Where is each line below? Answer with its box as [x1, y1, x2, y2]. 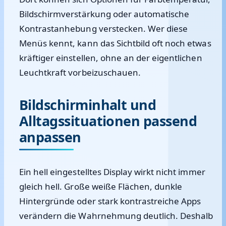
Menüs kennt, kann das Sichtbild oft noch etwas [19, 37, 211, 49]
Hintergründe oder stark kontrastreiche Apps [19, 195, 201, 207]
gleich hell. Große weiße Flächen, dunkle [19, 181, 183, 192]
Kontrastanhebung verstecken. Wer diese [19, 23, 188, 34]
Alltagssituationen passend [19, 111, 197, 130]
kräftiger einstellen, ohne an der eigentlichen [19, 52, 202, 64]
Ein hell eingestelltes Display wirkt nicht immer [19, 166, 205, 178]
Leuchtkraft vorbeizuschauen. [19, 67, 141, 78]
